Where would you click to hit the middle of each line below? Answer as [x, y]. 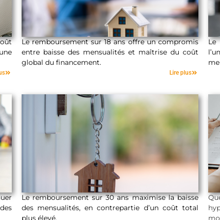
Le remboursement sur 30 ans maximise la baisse [110, 197]
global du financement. [61, 62]
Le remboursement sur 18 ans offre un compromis [110, 41]
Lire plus [180, 72]
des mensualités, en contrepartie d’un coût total [110, 207]
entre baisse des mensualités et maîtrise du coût [110, 52]
